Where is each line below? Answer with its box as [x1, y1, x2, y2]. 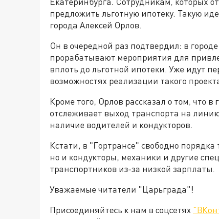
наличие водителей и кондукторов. [50, 119, 193, 130]
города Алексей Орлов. [50, 20, 142, 30]
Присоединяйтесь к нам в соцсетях [50, 204, 193, 215]
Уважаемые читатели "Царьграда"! [50, 184, 196, 195]
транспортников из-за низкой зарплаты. [50, 163, 215, 174]
